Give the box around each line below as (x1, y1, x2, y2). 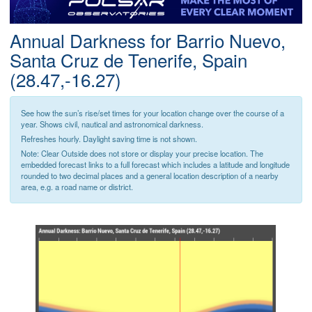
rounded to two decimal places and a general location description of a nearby (21, 170, 279, 182)
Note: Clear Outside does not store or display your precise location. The (21, 148, 263, 159)
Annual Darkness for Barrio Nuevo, (10, 27, 286, 54)
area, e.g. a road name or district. (21, 181, 133, 193)
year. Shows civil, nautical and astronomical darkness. (21, 118, 203, 130)
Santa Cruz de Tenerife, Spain (10, 47, 247, 73)
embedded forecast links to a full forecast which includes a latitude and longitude (21, 159, 290, 171)
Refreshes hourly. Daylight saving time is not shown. (21, 133, 197, 145)
